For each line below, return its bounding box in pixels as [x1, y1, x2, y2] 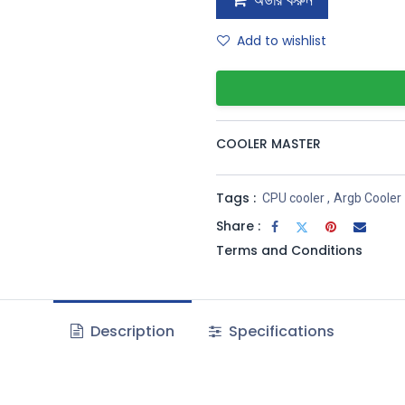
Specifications [225, 321, 335, 343]
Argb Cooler [334, 191, 401, 206]
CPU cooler [262, 191, 325, 206]
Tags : [216, 189, 256, 208]
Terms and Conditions [216, 241, 363, 260]
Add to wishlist [237, 32, 326, 50]
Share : [216, 217, 260, 236]
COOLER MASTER [216, 135, 321, 154]
